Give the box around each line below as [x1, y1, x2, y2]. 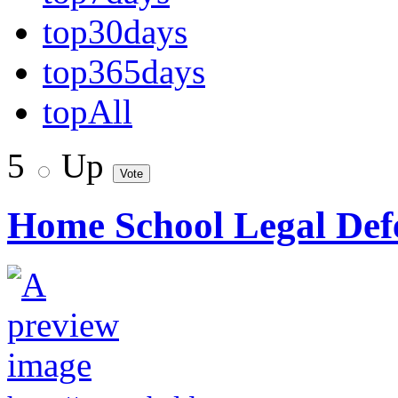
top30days [43, 12, 187, 51]
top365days [43, 52, 205, 91]
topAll [43, 92, 132, 131]
